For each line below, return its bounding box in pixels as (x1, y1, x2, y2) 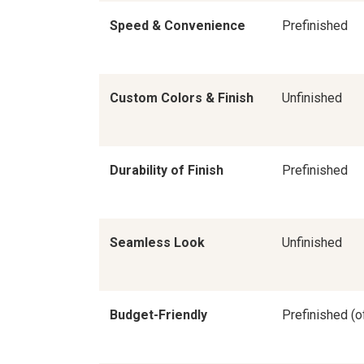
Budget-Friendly (109, 307, 207, 323)
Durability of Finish (109, 162, 223, 179)
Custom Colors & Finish (109, 90, 253, 106)
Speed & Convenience (109, 18, 245, 34)
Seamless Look (109, 235, 205, 251)
